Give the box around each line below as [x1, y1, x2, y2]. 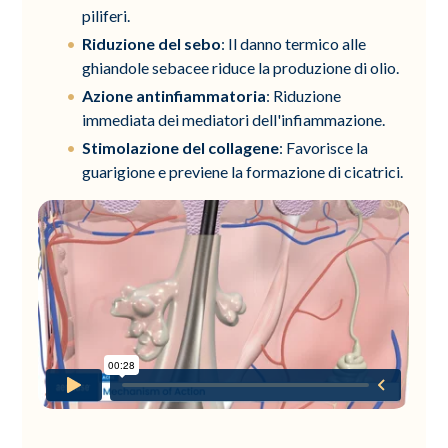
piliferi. [82, 5, 131, 25]
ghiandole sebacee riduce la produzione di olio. [82, 57, 400, 77]
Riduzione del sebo [82, 33, 222, 53]
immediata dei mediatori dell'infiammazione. [82, 109, 386, 129]
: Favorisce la [279, 137, 369, 157]
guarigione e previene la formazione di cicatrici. [82, 161, 404, 181]
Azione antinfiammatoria [82, 85, 267, 105]
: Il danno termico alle [221, 33, 367, 53]
